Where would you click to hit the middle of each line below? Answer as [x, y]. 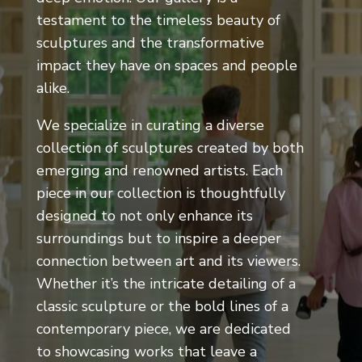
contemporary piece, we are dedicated [163, 329]
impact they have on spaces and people [166, 65]
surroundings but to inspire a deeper [158, 238]
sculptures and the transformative [150, 43]
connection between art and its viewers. [168, 261]
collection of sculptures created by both [170, 148]
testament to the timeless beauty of [158, 20]
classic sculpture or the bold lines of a [162, 306]
